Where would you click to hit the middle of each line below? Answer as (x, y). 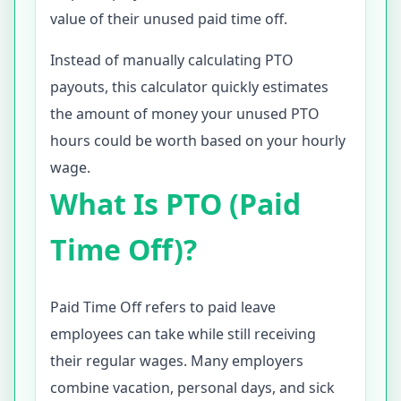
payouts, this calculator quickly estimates (189, 87)
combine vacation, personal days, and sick (192, 388)
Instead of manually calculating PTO (172, 60)
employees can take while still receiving (183, 334)
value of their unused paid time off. (169, 19)
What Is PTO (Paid (175, 204)
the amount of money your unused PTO (185, 114)
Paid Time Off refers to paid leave (163, 307)
